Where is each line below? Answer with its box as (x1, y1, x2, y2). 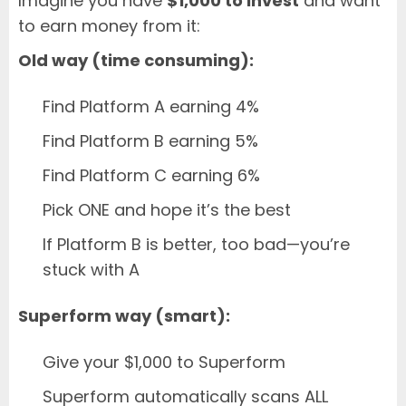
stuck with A (43, 257, 140, 281)
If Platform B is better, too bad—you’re (43, 232, 350, 256)
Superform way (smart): (18, 304, 230, 327)
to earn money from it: (18, 14, 200, 37)
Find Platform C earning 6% (43, 163, 260, 187)
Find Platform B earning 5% (43, 129, 258, 152)
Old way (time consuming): (18, 48, 254, 72)
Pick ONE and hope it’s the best (43, 198, 291, 221)
